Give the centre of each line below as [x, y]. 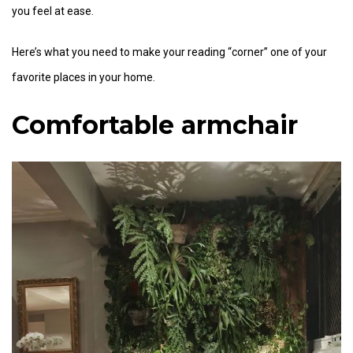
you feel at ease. [53, 11]
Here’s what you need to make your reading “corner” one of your [169, 52]
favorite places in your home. [84, 77]
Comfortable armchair [155, 125]
